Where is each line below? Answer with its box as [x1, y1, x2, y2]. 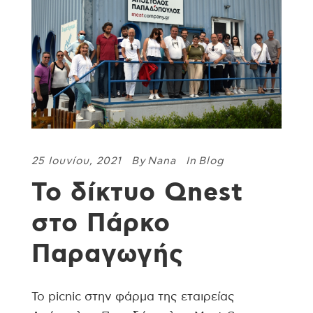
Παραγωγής [31, 241, 184, 268]
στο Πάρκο [31, 210, 170, 237]
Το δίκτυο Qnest [31, 180, 243, 206]
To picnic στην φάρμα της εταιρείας [31, 291, 235, 303]
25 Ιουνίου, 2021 [31, 156, 122, 167]
